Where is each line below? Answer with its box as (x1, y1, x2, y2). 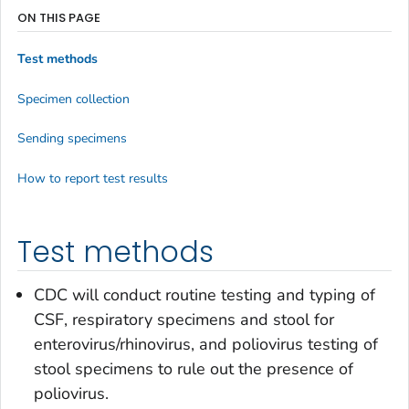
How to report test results (17, 169, 168, 187)
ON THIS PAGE (17, 8, 100, 26)
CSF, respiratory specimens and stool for (34, 309, 334, 331)
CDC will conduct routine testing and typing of (34, 284, 375, 307)
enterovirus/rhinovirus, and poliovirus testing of (34, 333, 378, 356)
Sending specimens (17, 130, 127, 148)
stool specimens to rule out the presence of (34, 358, 353, 381)
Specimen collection (17, 89, 130, 108)
